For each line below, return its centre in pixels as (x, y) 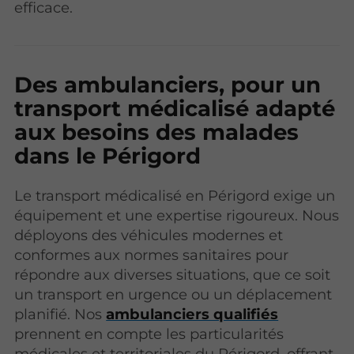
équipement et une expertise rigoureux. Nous (177, 216)
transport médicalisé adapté (175, 109)
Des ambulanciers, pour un (168, 85)
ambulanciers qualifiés (192, 314)
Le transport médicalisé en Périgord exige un (175, 196)
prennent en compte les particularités (149, 334)
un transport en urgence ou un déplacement (173, 295)
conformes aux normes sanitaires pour (152, 255)
